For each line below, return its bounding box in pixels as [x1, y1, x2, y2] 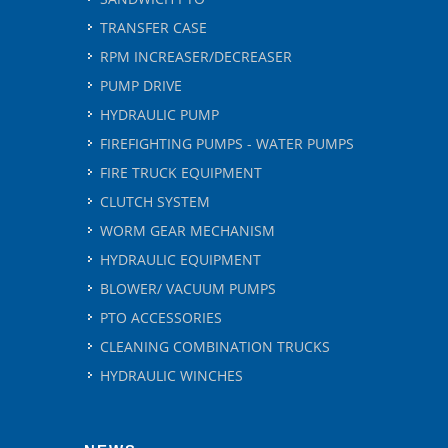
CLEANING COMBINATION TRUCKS [100, 337, 330, 356]
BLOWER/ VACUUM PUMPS [100, 279, 276, 298]
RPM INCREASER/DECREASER [100, 47, 292, 66]
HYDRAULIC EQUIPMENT [100, 250, 261, 269]
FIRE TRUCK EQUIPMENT [100, 163, 262, 182]
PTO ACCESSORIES [100, 308, 222, 327]
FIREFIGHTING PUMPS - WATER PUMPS [100, 134, 354, 153]
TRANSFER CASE [100, 18, 207, 37]
